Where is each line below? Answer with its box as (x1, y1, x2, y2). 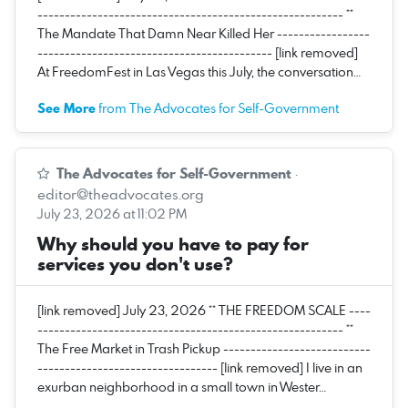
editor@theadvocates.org (37, 183, 204, 204)
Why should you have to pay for (37, 230, 309, 257)
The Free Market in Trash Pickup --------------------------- (37, 339, 371, 357)
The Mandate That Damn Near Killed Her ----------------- (37, 24, 370, 42)
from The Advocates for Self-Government (96, 98, 339, 117)
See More (37, 98, 96, 117)
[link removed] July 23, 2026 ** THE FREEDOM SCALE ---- (37, 301, 371, 319)
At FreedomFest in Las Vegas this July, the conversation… (37, 62, 361, 80)
